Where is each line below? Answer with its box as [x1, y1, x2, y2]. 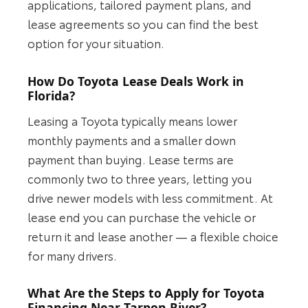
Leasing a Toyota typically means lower [27, 111, 238, 129]
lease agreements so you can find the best [27, 15, 259, 32]
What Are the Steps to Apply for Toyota [27, 285, 265, 302]
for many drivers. [27, 246, 118, 263]
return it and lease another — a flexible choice [27, 227, 279, 244]
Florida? [27, 87, 76, 104]
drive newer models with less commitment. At [27, 188, 274, 206]
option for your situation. [27, 34, 165, 52]
